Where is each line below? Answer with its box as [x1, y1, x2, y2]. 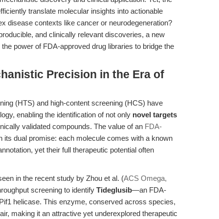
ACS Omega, [124, 174, 167, 182]
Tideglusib [96, 186, 132, 194]
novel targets [132, 110, 177, 119]
